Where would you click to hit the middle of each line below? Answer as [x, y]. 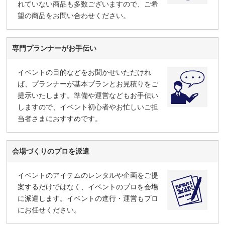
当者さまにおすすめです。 [60, 118]
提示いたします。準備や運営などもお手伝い [88, 95]
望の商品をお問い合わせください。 [74, 15]
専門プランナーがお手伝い [54, 48]
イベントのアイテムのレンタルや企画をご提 [88, 175]
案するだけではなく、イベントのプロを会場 [88, 187]
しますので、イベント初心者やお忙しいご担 [88, 107]
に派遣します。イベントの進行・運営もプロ [88, 198]
